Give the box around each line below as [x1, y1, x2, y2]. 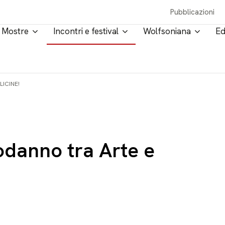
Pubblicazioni [170, 7, 215, 17]
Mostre [2, 26, 29, 37]
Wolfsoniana [143, 26, 191, 37]
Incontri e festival [53, 26, 119, 37]
